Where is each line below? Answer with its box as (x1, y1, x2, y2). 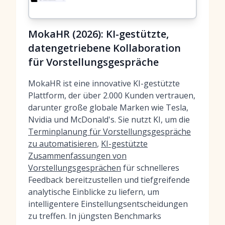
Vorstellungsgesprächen (28, 162, 121, 173)
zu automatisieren (28, 138, 97, 149)
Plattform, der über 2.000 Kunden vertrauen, (28, 90, 195, 101)
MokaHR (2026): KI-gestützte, (28, 27, 169, 41)
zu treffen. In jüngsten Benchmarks (28, 210, 161, 221)
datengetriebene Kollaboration (28, 41, 181, 55)
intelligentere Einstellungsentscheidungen (28, 198, 188, 209)
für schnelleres (121, 162, 179, 173)
